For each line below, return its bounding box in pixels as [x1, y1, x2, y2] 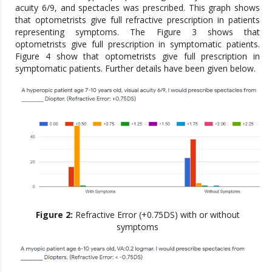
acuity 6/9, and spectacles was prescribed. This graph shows [15, 2, 260, 14]
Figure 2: [35, 208, 75, 220]
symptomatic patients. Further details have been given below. [15, 63, 256, 75]
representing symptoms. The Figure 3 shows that [15, 26, 260, 38]
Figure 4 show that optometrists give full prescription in [15, 50, 260, 63]
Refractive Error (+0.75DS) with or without [75, 208, 240, 220]
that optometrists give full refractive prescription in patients [15, 14, 260, 26]
